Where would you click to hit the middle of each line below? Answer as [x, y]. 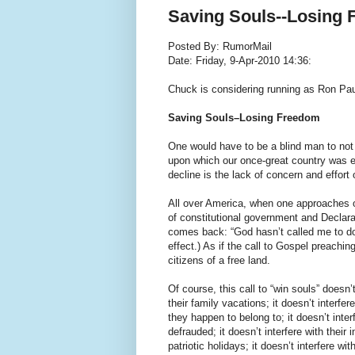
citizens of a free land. [219, 260]
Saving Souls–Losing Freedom [244, 117]
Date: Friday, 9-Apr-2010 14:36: [240, 60]
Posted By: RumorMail [220, 46]
